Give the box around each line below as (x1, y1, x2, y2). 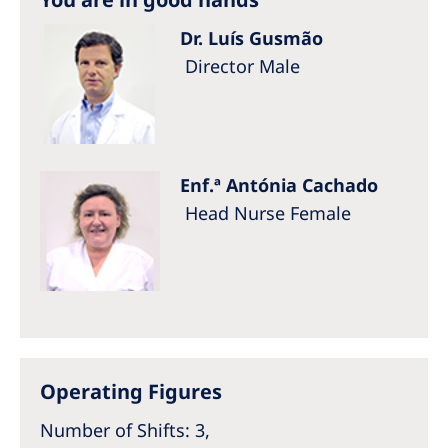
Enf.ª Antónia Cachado (180, 173, 383, 197)
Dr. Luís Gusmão (180, 26, 328, 50)
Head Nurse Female (185, 201, 351, 225)
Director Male (185, 54, 300, 78)
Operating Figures (40, 378, 222, 405)
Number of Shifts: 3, (40, 418, 210, 442)
